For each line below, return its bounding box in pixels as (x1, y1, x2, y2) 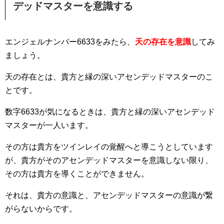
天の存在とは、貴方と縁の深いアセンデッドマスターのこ (5, 72, 213, 81)
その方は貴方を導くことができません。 (5, 169, 149, 178)
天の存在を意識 (135, 37, 191, 46)
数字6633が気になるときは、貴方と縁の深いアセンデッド (5, 107, 215, 116)
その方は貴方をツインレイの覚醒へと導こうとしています (5, 142, 213, 151)
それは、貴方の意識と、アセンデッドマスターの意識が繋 (5, 191, 213, 199)
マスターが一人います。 (5, 121, 93, 129)
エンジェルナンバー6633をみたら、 (5, 37, 135, 46)
